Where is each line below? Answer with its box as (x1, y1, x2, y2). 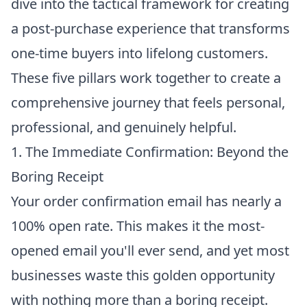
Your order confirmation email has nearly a (11, 191, 282, 210)
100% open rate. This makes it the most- (11, 216, 265, 235)
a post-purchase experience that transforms (11, 19, 290, 38)
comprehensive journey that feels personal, (11, 93, 285, 112)
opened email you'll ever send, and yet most (11, 241, 289, 260)
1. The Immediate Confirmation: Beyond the (11, 142, 288, 161)
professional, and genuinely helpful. (11, 117, 236, 136)
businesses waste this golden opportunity (11, 265, 275, 284)
